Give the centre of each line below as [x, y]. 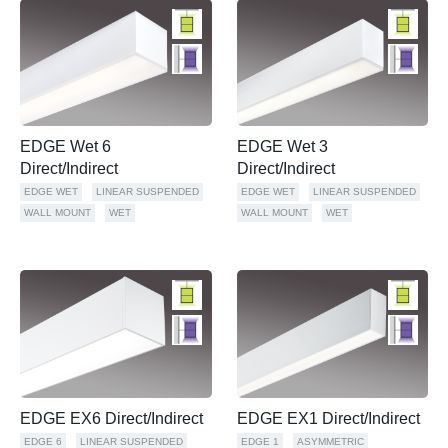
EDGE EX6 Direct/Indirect [111, 418]
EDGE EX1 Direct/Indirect [328, 418]
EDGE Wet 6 [65, 147]
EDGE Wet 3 [282, 147]
